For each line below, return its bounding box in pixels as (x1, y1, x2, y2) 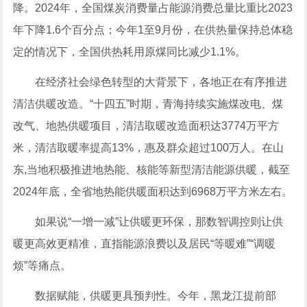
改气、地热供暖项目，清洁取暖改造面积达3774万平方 (13, 119, 280, 132)
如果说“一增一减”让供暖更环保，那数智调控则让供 (35, 215, 284, 228)
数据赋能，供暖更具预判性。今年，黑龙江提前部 (35, 289, 277, 302)
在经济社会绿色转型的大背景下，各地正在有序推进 (35, 75, 288, 88)
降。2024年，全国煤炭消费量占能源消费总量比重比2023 (13, 1, 293, 14)
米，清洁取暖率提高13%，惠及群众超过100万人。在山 (13, 141, 284, 153)
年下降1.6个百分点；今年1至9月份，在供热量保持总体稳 (13, 23, 293, 36)
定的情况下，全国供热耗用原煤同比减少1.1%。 (13, 45, 247, 58)
